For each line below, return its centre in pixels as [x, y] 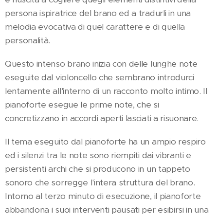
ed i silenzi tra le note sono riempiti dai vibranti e [98, 155]
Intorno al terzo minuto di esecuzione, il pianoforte [103, 196]
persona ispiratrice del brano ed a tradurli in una [98, 13]
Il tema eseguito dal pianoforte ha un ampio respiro [105, 142]
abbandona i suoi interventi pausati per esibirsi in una [107, 210]
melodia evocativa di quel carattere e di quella [95, 27]
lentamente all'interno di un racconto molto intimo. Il [106, 91]
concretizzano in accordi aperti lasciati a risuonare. [103, 118]
